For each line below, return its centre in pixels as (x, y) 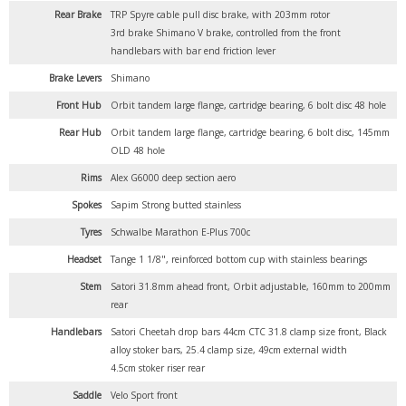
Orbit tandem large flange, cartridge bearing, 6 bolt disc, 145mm (250, 133)
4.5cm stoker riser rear (158, 368)
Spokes (87, 205)
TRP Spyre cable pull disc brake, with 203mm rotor (220, 15)
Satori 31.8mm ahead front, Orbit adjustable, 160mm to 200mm (251, 287)
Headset (84, 260)
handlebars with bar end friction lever (193, 51)
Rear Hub (80, 133)
